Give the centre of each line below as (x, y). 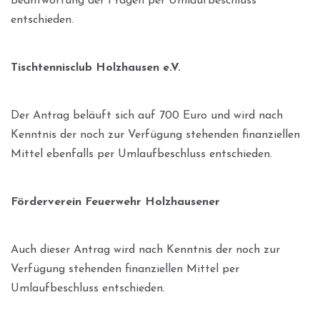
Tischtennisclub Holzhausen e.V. (96, 67)
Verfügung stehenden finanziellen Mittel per (125, 269)
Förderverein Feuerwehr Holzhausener (115, 202)
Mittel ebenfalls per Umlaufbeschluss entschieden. (141, 154)
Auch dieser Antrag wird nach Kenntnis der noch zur (145, 250)
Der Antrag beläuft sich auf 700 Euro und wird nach (147, 115)
